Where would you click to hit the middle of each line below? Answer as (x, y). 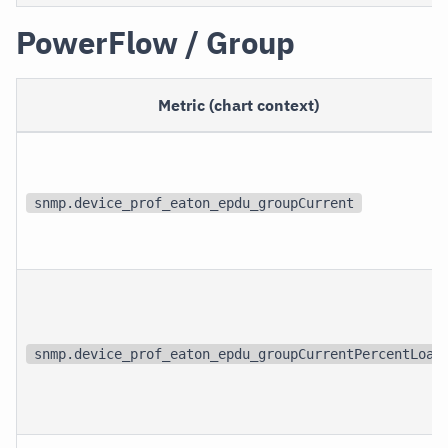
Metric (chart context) (239, 105)
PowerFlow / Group (155, 43)
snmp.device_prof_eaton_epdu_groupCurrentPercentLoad (238, 353)
